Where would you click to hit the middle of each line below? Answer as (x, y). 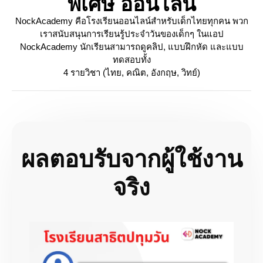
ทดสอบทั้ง (131, 60)
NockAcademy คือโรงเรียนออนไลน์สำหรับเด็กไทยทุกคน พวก (131, 21)
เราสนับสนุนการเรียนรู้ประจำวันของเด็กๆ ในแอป (131, 34)
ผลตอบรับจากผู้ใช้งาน (131, 159)
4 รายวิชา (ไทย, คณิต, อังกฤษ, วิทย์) (131, 73)
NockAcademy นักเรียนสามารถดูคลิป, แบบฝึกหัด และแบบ (131, 47)
